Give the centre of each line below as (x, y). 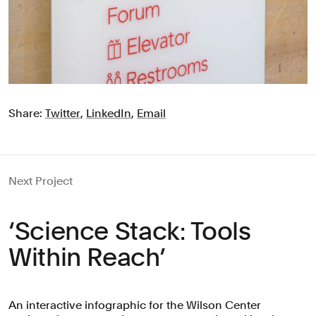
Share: (27, 113)
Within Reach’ (87, 257)
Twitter (63, 113)
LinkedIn (109, 113)
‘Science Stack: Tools (130, 231)
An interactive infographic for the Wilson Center (135, 305)
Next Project (41, 181)
